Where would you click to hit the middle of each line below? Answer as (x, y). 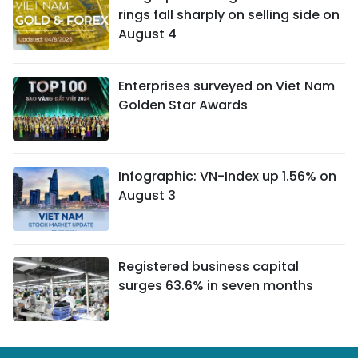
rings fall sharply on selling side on (229, 15)
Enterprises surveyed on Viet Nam (227, 86)
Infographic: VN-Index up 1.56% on (227, 177)
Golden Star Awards (183, 105)
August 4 (147, 34)
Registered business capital (209, 267)
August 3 (147, 196)
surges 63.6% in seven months (216, 286)
